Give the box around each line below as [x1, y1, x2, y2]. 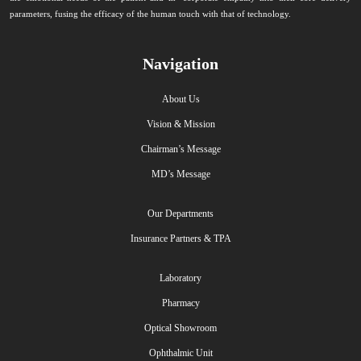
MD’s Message [151, 168, 210, 180]
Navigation [143, 55, 218, 73]
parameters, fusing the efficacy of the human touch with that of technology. [10, 9, 291, 19]
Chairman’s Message [140, 143, 221, 155]
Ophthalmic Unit [148, 347, 213, 359]
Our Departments [147, 208, 214, 219]
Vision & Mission [146, 118, 215, 130]
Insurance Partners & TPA [130, 233, 231, 244]
